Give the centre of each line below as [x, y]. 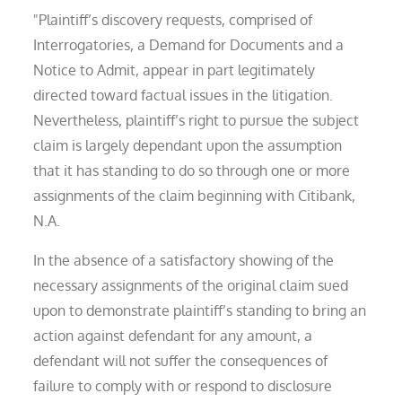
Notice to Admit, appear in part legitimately [175, 70]
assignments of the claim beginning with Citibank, [195, 195]
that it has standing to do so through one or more [192, 170]
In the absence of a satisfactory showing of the [184, 260]
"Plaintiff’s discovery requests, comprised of [173, 19]
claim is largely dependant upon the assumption [188, 145]
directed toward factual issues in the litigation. [184, 95]
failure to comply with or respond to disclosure [183, 385]
